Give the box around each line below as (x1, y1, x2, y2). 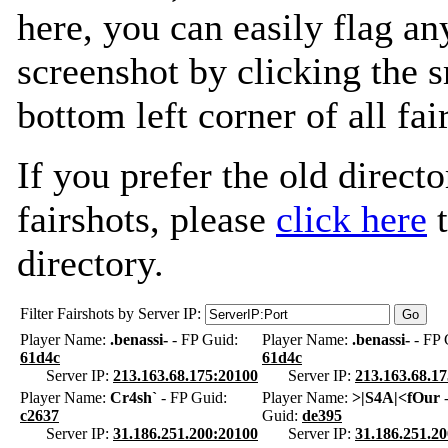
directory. (17, 242, 164, 284)
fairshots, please (17, 198, 276, 240)
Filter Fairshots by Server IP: (20, 305, 201, 322)
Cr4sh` (110, 389, 157, 406)
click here (276, 198, 427, 240)
